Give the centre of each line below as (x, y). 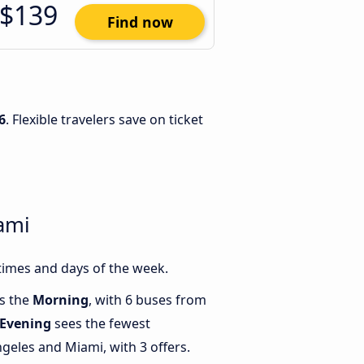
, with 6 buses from (147, 300)
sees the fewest (101, 324)
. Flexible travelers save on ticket (104, 119)
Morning (61, 300)
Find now (140, 22)
